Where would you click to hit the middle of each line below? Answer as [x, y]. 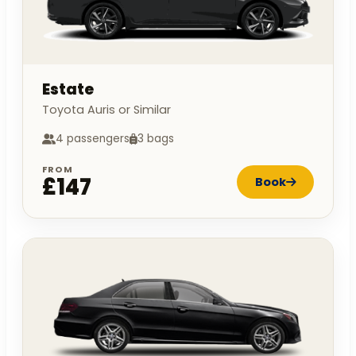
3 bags [156, 139]
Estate [68, 90]
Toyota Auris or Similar [106, 110]
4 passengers [93, 139]
